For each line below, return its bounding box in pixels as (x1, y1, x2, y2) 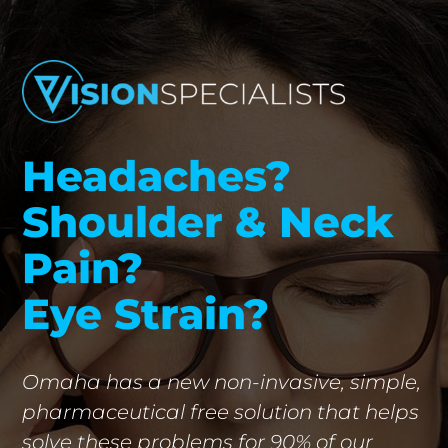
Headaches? (22, 150, 292, 203)
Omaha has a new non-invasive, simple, (22, 370, 422, 395)
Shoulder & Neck (22, 196, 394, 249)
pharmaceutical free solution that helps (22, 400, 420, 425)
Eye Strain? (22, 288, 270, 341)
